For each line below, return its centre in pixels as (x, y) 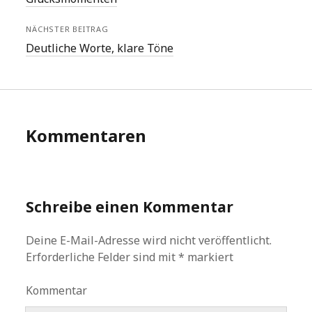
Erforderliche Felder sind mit (102, 257)
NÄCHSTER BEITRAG (67, 29)
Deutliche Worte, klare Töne (100, 48)
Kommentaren (86, 135)
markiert (209, 257)
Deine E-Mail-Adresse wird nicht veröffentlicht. (149, 240)
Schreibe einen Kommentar (130, 207)
